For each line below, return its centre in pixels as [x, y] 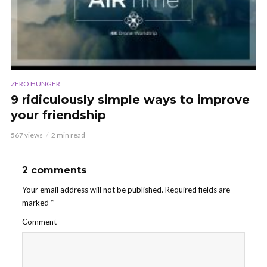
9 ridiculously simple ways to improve [130, 100]
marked [36, 203]
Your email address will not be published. [93, 190]
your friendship [58, 115]
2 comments [54, 170]
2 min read [68, 135]
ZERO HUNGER [35, 84]
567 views [27, 135]
